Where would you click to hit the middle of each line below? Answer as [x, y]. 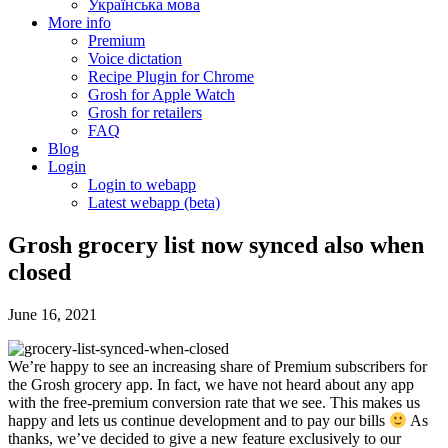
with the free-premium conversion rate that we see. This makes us [214, 402]
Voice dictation [135, 58]
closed [39, 271]
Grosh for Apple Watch [161, 94]
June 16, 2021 [52, 314]
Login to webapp [142, 184]
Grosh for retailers [145, 112]
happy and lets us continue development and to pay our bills [198, 421]
